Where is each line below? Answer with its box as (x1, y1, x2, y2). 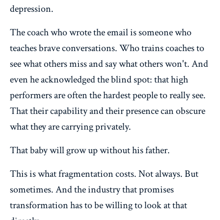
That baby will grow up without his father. (10, 143, 170, 157)
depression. (10, 2, 54, 15)
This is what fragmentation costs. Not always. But (10, 167, 198, 180)
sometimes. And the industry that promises (10, 183, 174, 196)
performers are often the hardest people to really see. (10, 88, 206, 102)
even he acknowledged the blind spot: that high (10, 73, 188, 86)
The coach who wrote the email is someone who (10, 26, 192, 39)
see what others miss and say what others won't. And (10, 57, 208, 70)
